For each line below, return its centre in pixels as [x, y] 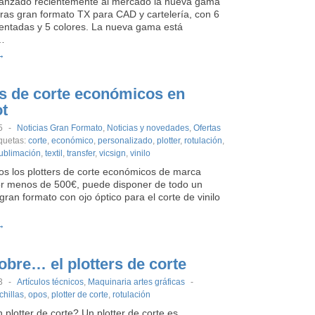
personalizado [125, 141]
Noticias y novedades [148, 128]
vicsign [112, 153]
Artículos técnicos [50, 282]
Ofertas [207, 128]
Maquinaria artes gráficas [136, 282]
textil [54, 153]
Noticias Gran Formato [60, 128]
